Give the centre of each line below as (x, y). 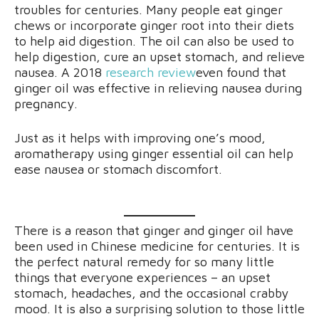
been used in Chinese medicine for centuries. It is (157, 246)
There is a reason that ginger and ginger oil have (154, 230)
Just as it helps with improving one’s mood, (140, 137)
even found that (241, 72)
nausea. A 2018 (58, 72)
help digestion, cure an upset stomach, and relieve (159, 56)
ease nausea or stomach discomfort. (120, 169)
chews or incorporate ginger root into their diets (154, 25)
